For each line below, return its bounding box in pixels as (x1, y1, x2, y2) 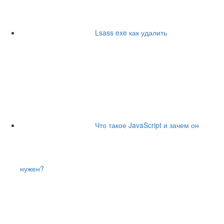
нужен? (20, 163, 44, 173)
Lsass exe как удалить (95, 27, 167, 37)
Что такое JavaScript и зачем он (95, 119, 199, 130)
